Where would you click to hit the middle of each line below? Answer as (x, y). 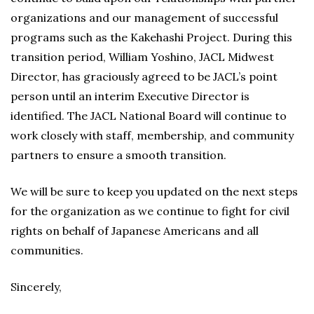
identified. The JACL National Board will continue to (149, 116)
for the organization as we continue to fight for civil (150, 211)
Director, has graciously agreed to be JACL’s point (144, 76)
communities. (47, 250)
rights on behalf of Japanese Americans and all (135, 231)
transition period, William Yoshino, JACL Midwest (142, 57)
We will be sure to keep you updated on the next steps (154, 191)
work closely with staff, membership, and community (152, 135)
